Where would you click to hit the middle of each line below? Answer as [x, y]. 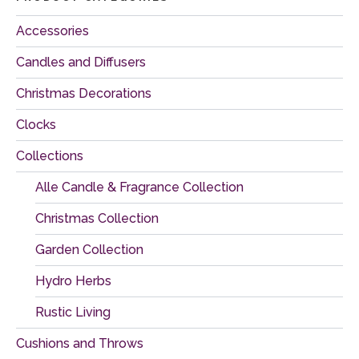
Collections [50, 155]
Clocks [36, 124]
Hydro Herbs [73, 280]
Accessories [52, 30]
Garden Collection [89, 249]
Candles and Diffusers [81, 62]
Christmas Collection [97, 218]
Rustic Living [73, 312]
